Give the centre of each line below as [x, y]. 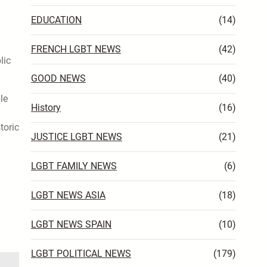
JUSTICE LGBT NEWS [77, 136]
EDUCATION [56, 20]
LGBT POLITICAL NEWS [81, 253]
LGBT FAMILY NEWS [74, 166]
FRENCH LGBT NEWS [76, 49]
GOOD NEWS [58, 78]
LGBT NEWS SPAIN [71, 224]
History [46, 107]
